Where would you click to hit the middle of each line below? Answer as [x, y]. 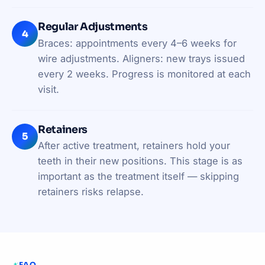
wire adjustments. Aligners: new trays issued [141, 58]
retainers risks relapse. [91, 192]
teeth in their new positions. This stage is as [140, 161]
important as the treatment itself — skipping [138, 177]
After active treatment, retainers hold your [134, 146]
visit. [49, 89]
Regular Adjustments [93, 27]
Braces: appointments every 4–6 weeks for [137, 43]
